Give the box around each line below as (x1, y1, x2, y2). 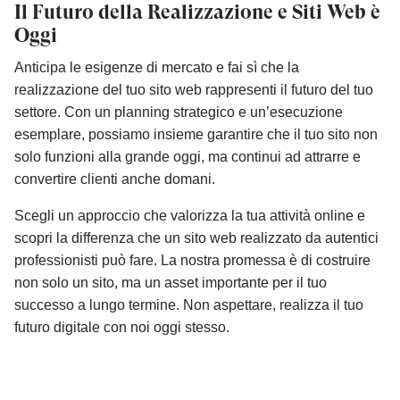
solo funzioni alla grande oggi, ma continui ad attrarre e (14, 148, 361, 164)
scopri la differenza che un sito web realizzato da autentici (14, 229, 379, 246)
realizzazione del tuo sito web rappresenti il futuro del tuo (14, 81, 373, 97)
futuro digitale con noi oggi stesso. (14, 319, 229, 335)
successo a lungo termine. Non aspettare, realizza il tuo (14, 296, 363, 312)
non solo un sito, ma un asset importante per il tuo (14, 274, 327, 290)
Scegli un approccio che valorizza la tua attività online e (14, 207, 365, 223)
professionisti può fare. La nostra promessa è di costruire (14, 252, 371, 268)
